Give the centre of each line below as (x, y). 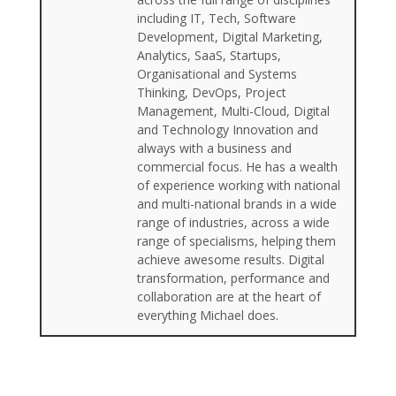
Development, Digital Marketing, (229, 36)
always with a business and (214, 148)
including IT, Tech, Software (216, 18)
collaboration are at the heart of (228, 296)
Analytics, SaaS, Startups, (209, 55)
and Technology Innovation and (227, 129)
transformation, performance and (233, 278)
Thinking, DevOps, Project (211, 92)
